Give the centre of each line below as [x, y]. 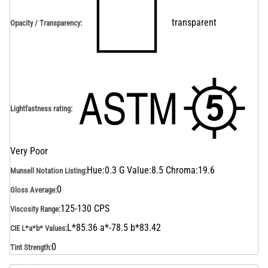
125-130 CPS [85, 208]
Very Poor [29, 151]
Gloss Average [33, 190]
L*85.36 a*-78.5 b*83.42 [114, 228]
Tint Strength [30, 247]
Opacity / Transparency [45, 23]
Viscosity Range [34, 209]
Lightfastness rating [40, 108]
